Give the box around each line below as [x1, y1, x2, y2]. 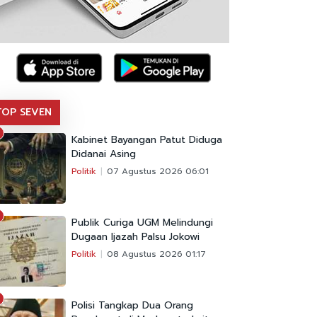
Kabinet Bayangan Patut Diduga [71, 132, 222, 148]
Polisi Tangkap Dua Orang [71, 298, 193, 313]
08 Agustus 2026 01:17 [107, 248, 206, 261]
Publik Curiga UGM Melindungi [71, 215, 213, 231]
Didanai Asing [71, 146, 136, 162]
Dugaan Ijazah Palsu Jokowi [71, 229, 200, 245]
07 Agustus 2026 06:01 [107, 165, 209, 178]
